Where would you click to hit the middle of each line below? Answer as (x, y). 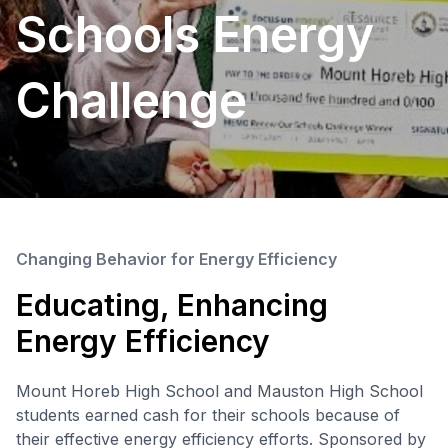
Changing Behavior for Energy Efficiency (176, 259)
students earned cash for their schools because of (208, 415)
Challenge (131, 101)
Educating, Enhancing (172, 305)
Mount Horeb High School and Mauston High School (219, 391)
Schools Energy (195, 35)
